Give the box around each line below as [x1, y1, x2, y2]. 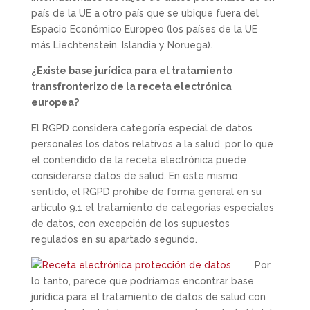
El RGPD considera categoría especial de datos [30, 122, 253, 134]
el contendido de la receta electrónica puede [30, 154, 246, 165]
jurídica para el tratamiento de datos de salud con [30, 291, 266, 302]
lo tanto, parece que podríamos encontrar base [30, 275, 254, 286]
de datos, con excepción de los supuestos [30, 217, 230, 229]
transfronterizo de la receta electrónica [30, 80, 232, 92]
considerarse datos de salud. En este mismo [30, 170, 238, 181]
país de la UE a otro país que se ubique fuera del [30, 7, 259, 19]
